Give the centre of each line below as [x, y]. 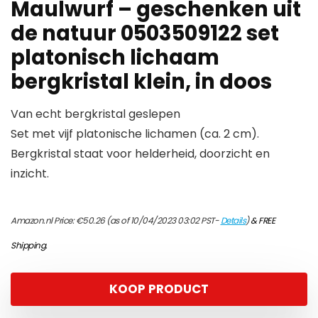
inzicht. [30, 174]
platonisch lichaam [115, 57]
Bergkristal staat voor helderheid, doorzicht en [140, 154]
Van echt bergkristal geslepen [95, 114]
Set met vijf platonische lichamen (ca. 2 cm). [135, 134]
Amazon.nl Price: [43, 220]
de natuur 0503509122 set [145, 33]
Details [233, 220]
